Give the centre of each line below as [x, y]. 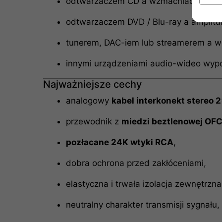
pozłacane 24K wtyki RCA [119, 142]
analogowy [88, 100]
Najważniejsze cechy [93, 84]
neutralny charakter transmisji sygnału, [142, 204]
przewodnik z [93, 121]
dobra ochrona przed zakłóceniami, [136, 163]
